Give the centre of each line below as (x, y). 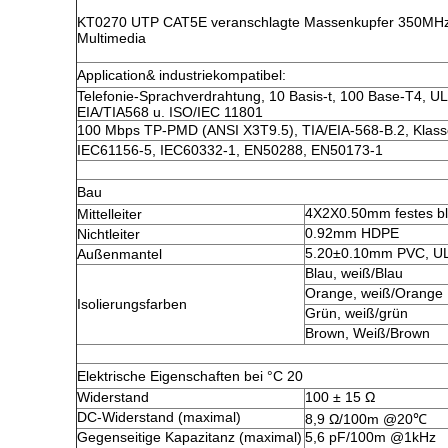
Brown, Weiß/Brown (367, 333)
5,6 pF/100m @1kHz (370, 437)
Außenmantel (119, 254)
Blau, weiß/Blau (354, 273)
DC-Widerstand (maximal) (159, 417)
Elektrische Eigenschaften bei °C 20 (190, 376)
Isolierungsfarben (132, 304)
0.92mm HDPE (352, 233)
